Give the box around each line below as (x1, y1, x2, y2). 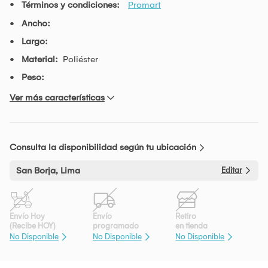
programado (92, 221, 139, 230)
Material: (22, 53, 58, 65)
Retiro (175, 211, 197, 221)
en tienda (175, 221, 208, 230)
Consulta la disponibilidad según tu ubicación (10, 141, 196, 153)
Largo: (22, 35, 48, 47)
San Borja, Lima (16, 165, 80, 176)
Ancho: (22, 17, 50, 29)
